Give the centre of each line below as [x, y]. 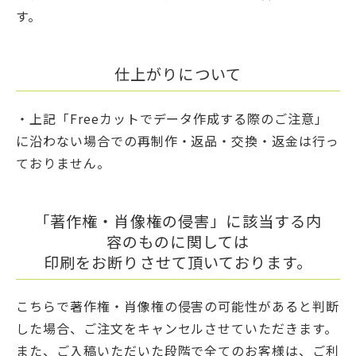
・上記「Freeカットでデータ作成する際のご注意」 [172, 118]
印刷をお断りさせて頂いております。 [178, 262]
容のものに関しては [178, 241]
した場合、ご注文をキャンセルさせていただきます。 [177, 329]
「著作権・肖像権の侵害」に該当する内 [178, 221]
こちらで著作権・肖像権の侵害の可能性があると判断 [178, 306]
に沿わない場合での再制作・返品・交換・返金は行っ [178, 140]
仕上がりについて [178, 74]
